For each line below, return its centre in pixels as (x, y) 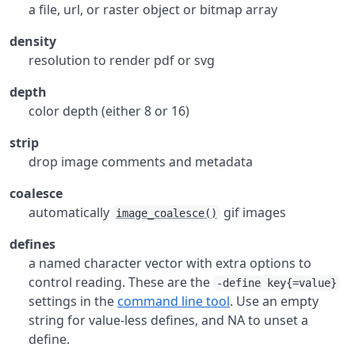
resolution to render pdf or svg (122, 60)
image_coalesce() (166, 213)
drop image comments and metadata (141, 162)
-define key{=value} (277, 283)
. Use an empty (274, 301)
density (33, 41)
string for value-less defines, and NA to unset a (168, 320)
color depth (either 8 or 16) (109, 111)
